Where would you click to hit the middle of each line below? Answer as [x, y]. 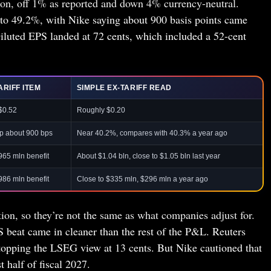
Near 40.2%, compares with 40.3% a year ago [152, 133]
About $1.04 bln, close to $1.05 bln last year [148, 156]
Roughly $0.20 [101, 110]
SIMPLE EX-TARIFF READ [124, 87]
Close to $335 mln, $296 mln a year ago [142, 179]
